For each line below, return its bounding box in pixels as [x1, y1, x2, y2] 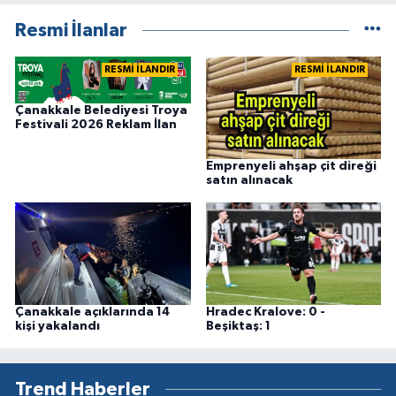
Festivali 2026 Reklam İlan [15, 118, 177, 132]
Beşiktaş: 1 [205, 320, 270, 333]
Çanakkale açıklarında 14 [15, 306, 170, 319]
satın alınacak [205, 173, 293, 187]
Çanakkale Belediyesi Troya [15, 104, 187, 118]
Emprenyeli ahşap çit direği [205, 159, 377, 172]
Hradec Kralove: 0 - [205, 306, 325, 319]
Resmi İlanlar [15, 20, 127, 40]
